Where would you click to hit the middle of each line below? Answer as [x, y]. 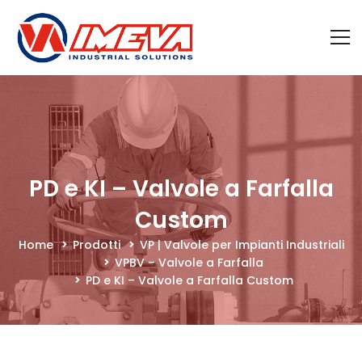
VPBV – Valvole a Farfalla [189, 262]
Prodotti [96, 244]
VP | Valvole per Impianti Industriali [242, 244]
